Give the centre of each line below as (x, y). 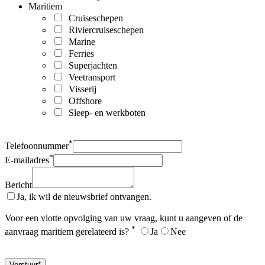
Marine (80, 41)
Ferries (79, 53)
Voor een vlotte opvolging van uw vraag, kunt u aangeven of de (124, 218)
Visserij (80, 89)
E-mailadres (27, 160)
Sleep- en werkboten (105, 112)
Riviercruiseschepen (104, 30)
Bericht (18, 185)
